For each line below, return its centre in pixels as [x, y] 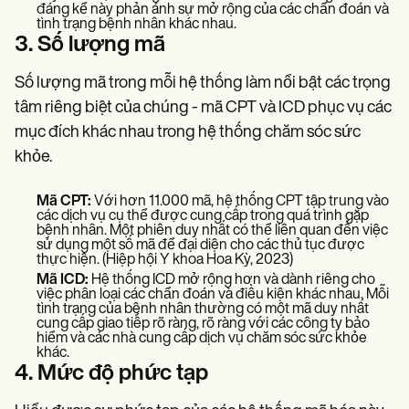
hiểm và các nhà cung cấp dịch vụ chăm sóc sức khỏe [202, 338]
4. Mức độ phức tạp [111, 374]
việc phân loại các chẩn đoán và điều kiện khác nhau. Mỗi [213, 294]
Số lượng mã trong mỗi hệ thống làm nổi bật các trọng [203, 83]
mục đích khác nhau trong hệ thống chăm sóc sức [188, 132]
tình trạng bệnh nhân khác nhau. [136, 24]
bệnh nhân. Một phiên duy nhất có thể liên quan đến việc [212, 231]
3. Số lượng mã [90, 45]
